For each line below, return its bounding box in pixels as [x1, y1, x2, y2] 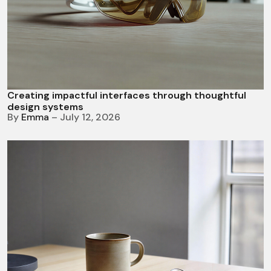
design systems [7, 100, 83, 113]
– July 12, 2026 [51, 110, 120, 123]
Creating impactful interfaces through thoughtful [7, 88, 246, 102]
